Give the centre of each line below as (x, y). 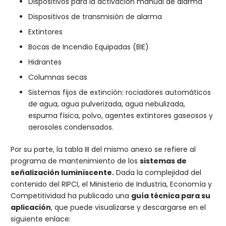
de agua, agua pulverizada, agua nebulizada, (107, 104)
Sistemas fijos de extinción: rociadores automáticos (120, 92)
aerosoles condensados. (71, 127)
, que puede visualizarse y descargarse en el (128, 207)
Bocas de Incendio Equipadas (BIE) (89, 47)
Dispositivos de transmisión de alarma (95, 17)
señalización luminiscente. (62, 173)
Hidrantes (45, 62)
